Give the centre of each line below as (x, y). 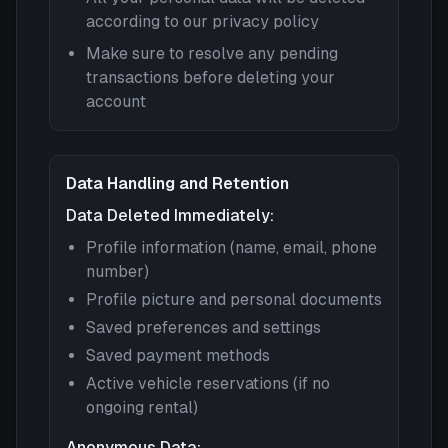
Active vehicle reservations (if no (208, 383)
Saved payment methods (178, 355)
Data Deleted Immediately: (170, 215)
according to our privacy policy (202, 21)
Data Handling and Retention (177, 183)
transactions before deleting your (210, 77)
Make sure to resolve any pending (212, 53)
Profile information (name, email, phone (231, 247)
